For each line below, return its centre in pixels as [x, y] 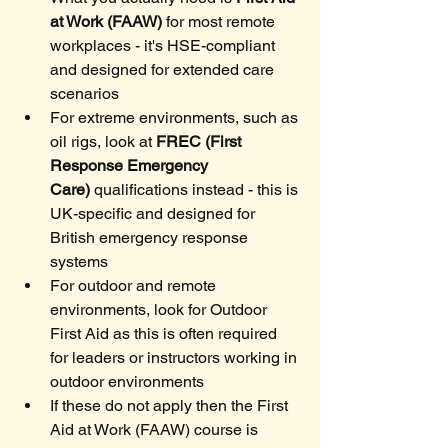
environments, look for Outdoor [160, 310]
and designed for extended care [164, 70]
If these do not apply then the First [171, 406]
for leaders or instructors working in [175, 358]
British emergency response [151, 238]
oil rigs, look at [103, 142]
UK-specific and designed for [154, 214]
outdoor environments [127, 382]
